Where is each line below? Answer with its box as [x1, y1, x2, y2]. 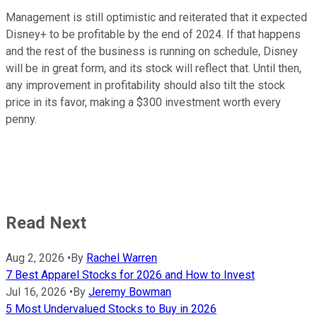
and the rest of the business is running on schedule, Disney [6, 44, 298, 58]
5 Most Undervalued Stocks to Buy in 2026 [6, 301, 217, 316]
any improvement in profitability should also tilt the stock [6, 78, 285, 92]
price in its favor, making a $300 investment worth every [6, 95, 281, 109]
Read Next [6, 212, 86, 233]
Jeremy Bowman [88, 284, 171, 299]
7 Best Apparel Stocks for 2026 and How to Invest [6, 267, 255, 282]
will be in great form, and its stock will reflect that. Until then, [6, 61, 301, 75]
